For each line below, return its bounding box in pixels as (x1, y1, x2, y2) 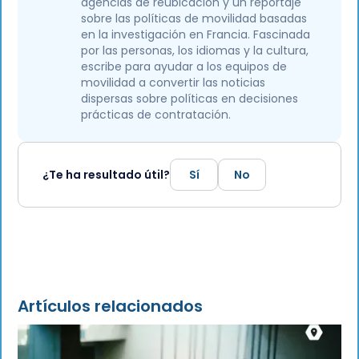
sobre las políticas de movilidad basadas (81, 10, 308, 26)
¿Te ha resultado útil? (42, 166, 171, 183)
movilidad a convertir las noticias (81, 74, 266, 91)
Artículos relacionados (18, 294, 203, 317)
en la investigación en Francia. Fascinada (81, 26, 311, 42)
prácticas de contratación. (81, 106, 232, 123)
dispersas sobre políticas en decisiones (81, 90, 299, 107)
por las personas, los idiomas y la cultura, (81, 42, 309, 58)
